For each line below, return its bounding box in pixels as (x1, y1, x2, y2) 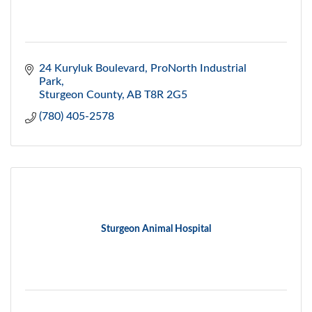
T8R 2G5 (144, 89, 187, 101)
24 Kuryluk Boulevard (39, 63, 145, 75)
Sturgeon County (39, 89, 122, 101)
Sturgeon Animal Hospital (101, 224, 211, 235)
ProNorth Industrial (150, 63, 247, 75)
